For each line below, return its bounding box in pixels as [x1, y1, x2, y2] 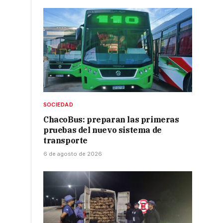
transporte [43, 135, 88, 145]
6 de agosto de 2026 [43, 150, 102, 157]
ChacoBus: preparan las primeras [43, 114, 179, 124]
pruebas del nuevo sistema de [43, 124, 162, 135]
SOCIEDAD [43, 101, 73, 108]
